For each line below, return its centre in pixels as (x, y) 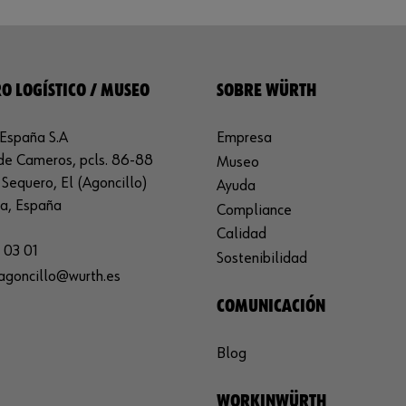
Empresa (244, 138)
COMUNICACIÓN (271, 306)
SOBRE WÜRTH (266, 91)
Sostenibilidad (262, 258)
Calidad (242, 234)
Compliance (254, 210)
